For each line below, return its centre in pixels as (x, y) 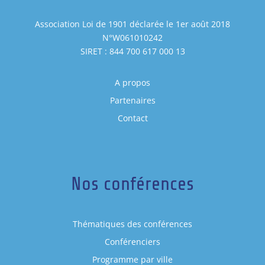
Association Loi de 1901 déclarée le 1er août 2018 (132, 24)
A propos (132, 83)
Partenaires (132, 101)
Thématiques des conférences (132, 224)
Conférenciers (132, 241)
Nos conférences (132, 184)
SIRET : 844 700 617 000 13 (132, 51)
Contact (132, 118)
